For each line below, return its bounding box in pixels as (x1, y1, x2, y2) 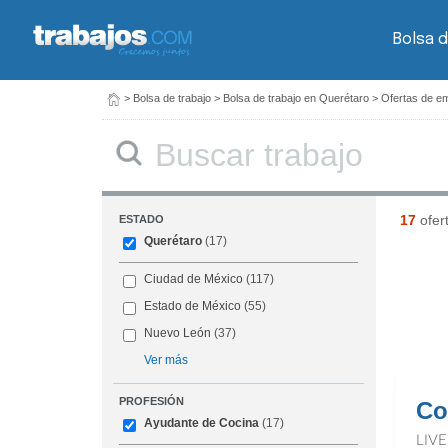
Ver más (144, 353, 189, 368)
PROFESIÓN (119, 395, 185, 408)
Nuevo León (144, 326, 212, 341)
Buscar (141, 132, 173, 143)
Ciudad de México (144, 272, 244, 287)
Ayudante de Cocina (144, 416, 260, 431)
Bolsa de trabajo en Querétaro (223, 92, 369, 104)
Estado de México (144, 299, 242, 314)
